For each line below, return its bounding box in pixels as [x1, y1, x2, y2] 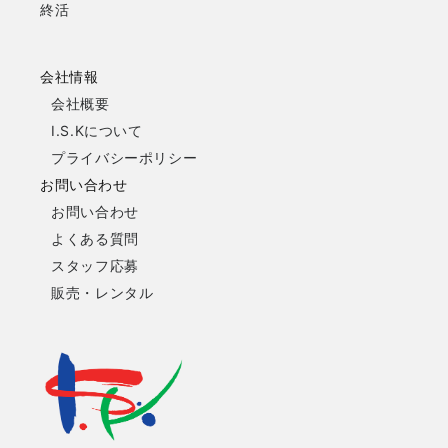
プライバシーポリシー [51, 149, 198, 166]
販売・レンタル [51, 284, 154, 301]
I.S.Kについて [51, 122, 143, 139]
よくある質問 [51, 230, 139, 247]
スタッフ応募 [51, 257, 139, 274]
